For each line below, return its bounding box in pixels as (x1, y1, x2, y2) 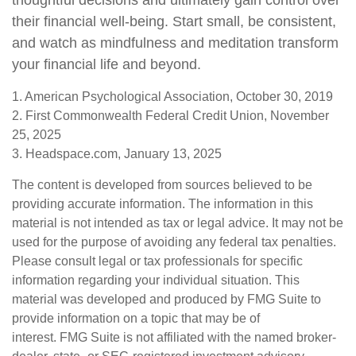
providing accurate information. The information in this (12, 197, 313, 211)
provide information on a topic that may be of (12, 311, 260, 325)
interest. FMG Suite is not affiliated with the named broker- (12, 331, 336, 344)
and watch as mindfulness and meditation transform (12, 35, 339, 51)
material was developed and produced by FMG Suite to (12, 292, 321, 306)
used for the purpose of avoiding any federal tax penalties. (12, 235, 336, 249)
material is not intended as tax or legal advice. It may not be (12, 216, 343, 230)
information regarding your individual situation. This (12, 273, 300, 287)
